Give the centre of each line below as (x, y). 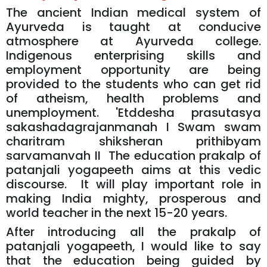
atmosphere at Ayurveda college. (133, 41)
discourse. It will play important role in (133, 184)
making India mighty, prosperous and (133, 198)
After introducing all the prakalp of (133, 232)
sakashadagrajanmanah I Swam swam (133, 127)
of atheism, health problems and (133, 98)
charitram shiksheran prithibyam (133, 141)
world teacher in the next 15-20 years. (118, 212)
